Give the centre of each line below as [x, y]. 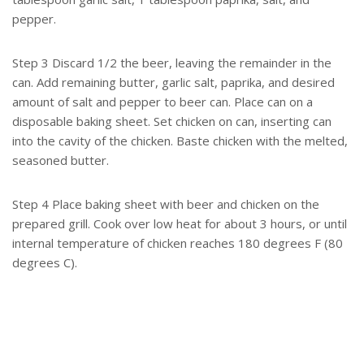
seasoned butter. [61, 160]
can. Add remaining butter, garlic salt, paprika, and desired [173, 82]
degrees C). [45, 263]
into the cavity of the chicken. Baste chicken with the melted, [180, 141]
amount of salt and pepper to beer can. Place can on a [162, 102]
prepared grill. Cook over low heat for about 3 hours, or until [180, 224]
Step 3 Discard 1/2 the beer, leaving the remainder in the [172, 63]
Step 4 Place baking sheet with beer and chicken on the [166, 204]
